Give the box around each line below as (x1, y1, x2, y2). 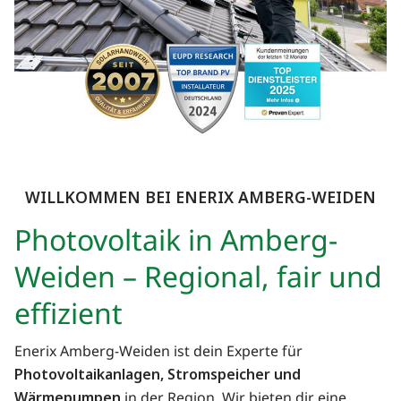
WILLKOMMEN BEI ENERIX (25, 186, 234, 209)
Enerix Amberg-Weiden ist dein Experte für (14, 341, 303, 364)
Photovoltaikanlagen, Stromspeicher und (14, 364, 301, 385)
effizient (14, 294, 123, 339)
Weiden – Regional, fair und (14, 257, 382, 303)
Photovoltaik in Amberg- (14, 220, 337, 266)
